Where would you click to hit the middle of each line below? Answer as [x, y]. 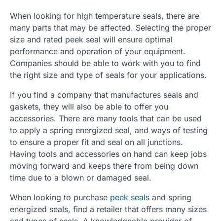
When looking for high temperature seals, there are [105, 16]
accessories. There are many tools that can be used [106, 118]
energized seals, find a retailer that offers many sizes [108, 209]
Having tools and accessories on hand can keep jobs [108, 154]
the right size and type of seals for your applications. [108, 75]
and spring [170, 197]
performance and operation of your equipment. [98, 51]
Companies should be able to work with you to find [105, 63]
